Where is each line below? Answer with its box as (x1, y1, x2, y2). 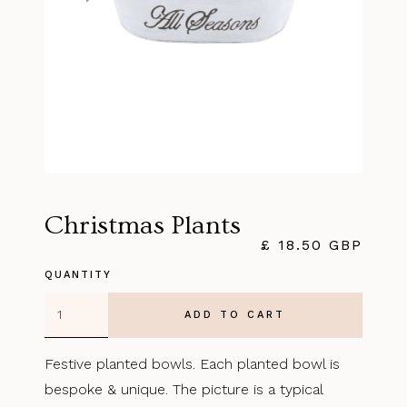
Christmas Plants (45, 210, 242, 241)
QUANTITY (45, 268, 113, 281)
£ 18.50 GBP (260, 235, 362, 253)
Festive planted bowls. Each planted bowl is (45, 354, 341, 372)
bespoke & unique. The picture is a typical (45, 380, 323, 398)
